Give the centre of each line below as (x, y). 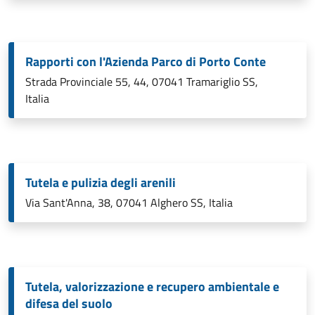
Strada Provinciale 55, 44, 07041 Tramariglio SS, (142, 82)
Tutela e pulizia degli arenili (101, 182)
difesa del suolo (69, 303)
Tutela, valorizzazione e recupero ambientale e (152, 287)
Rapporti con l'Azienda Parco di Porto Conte (146, 62)
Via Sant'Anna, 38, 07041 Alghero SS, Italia (129, 202)
